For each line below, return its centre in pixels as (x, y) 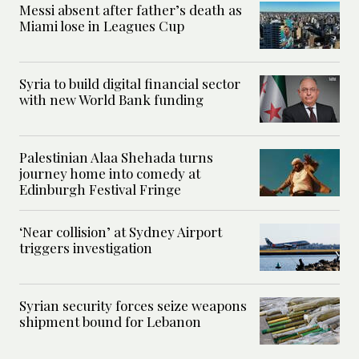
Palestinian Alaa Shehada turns (116, 157)
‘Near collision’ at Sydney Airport (121, 231)
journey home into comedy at (110, 173)
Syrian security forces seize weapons (133, 305)
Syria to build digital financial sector (130, 83)
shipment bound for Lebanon (110, 321)
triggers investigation (86, 247)
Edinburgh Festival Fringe (100, 189)
